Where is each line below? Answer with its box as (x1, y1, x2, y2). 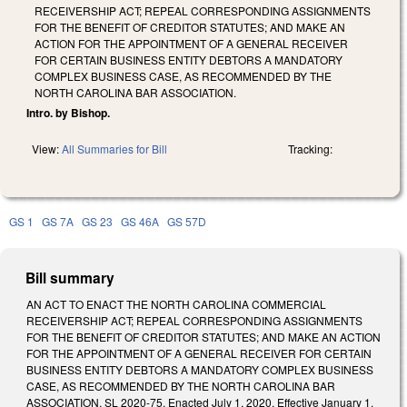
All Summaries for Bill (62, 140, 167, 156)
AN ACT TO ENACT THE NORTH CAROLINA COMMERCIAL (26, 295, 326, 312)
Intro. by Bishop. (26, 104, 110, 121)
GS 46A (121, 213, 159, 229)
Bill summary (25, 266, 115, 288)
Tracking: (288, 140, 333, 156)
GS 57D (167, 213, 206, 229)
